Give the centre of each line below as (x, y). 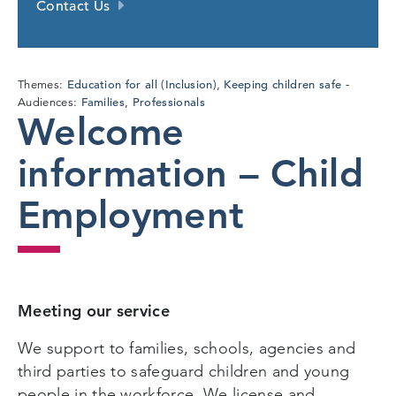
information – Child (191, 174)
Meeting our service (94, 310)
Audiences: (49, 103)
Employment (131, 215)
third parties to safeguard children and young (184, 371)
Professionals (168, 103)
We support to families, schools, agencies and (187, 348)
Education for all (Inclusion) (141, 85)
